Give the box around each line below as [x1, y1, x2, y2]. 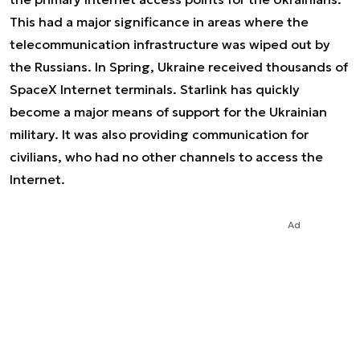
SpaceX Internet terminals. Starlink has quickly [10, 81, 300, 97]
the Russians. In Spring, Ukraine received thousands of [10, 59, 348, 75]
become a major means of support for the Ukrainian [10, 104, 327, 120]
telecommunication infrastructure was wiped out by [10, 36, 330, 52]
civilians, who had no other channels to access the [10, 149, 323, 165]
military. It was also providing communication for [10, 126, 309, 142]
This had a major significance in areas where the [10, 14, 309, 30]
